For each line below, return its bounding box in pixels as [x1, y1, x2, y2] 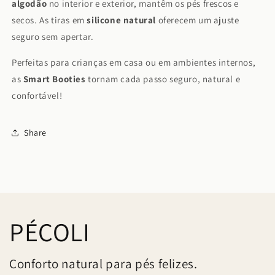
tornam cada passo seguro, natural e [85, 73, 241, 85]
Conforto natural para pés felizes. [9, 255, 198, 273]
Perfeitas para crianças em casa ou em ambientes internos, [12, 56, 256, 69]
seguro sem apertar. [12, 31, 94, 43]
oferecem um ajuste [156, 14, 239, 26]
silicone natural [87, 14, 157, 26]
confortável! [12, 90, 63, 102]
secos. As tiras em [12, 14, 87, 26]
